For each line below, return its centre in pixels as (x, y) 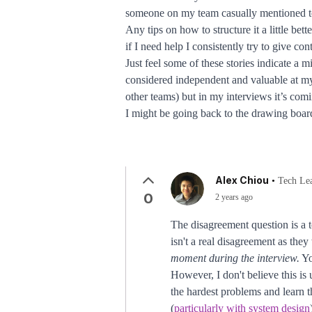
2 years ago (234, 197)
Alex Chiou (242, 180)
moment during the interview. (235, 258)
